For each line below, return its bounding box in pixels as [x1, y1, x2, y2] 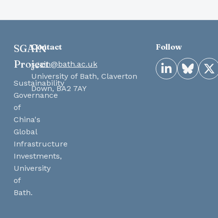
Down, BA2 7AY [31, 83, 87, 93]
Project [14, 57, 49, 70]
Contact [31, 41, 62, 52]
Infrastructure [14, 139, 68, 148]
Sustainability [14, 78, 64, 88]
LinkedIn [165, 63, 199, 73]
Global [14, 127, 37, 136]
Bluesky [187, 63, 217, 73]
